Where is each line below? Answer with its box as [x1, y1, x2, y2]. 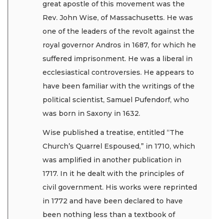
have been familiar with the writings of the [43, 82, 195, 91]
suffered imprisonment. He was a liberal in [43, 54, 193, 64]
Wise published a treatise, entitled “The [43, 128, 184, 137]
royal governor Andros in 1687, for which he [43, 41, 196, 50]
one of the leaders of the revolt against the [43, 27, 195, 36]
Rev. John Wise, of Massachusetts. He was [43, 13, 193, 22]
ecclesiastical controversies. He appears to [43, 68, 194, 77]
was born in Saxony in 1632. [43, 109, 142, 118]
